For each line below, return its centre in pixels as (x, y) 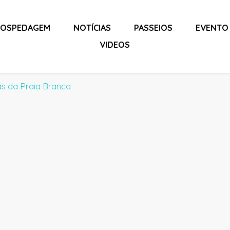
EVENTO (212, 28)
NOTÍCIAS (92, 28)
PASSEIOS (153, 28)
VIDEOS (115, 45)
